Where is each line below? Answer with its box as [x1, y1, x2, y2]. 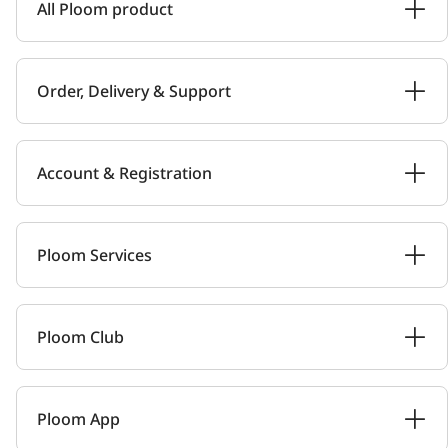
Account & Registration [37, 162, 212, 184]
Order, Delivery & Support [37, 80, 231, 102]
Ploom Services [37, 244, 152, 266]
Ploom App [37, 408, 120, 430]
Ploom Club [37, 326, 124, 348]
